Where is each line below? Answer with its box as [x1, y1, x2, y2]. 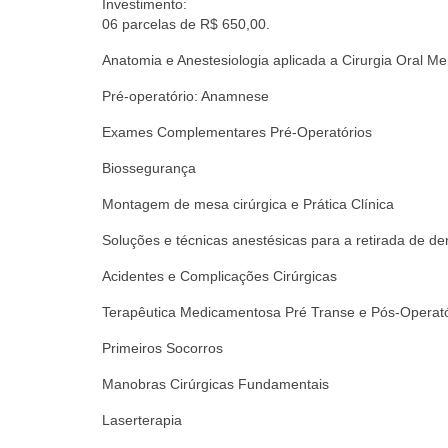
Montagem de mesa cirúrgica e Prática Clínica [102, 196, 394, 213]
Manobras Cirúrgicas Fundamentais [102, 376, 329, 393]
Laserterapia [102, 412, 182, 429]
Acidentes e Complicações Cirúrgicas [102, 268, 337, 285]
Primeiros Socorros [102, 340, 223, 357]
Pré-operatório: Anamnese [102, 88, 269, 105]
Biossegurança [102, 160, 196, 177]
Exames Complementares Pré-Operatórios [102, 124, 372, 141]
